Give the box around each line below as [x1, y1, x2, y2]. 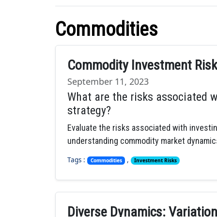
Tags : [67, 155, 87, 165]
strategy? [67, 104, 111, 117]
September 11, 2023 [67, 76, 149, 87]
